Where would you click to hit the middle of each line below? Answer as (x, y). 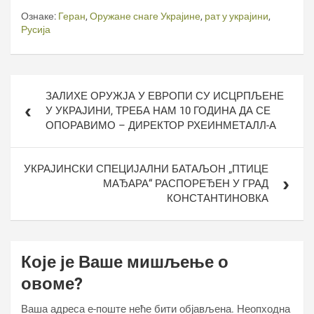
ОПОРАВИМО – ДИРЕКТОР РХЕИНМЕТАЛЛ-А (161, 125)
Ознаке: (39, 16)
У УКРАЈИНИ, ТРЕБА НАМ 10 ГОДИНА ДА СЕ (158, 111)
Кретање (42, 84)
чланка (36, 103)
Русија (36, 29)
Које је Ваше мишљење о (125, 262)
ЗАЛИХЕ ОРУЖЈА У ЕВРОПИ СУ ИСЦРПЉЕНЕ (165, 96)
